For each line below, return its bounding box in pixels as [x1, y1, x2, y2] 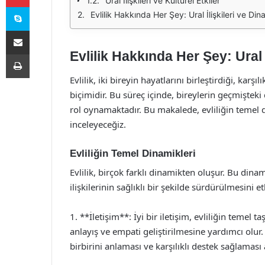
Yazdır [29, 49, 51, 59]
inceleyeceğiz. [70, 118, 126, 130]
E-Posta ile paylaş [29, 25, 52, 35]
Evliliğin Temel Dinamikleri [70, 147, 196, 159]
